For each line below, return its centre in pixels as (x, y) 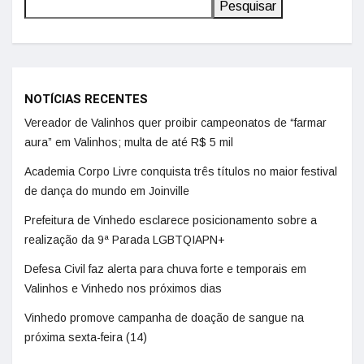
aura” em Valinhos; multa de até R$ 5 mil (129, 142)
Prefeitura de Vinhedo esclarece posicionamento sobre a (171, 220)
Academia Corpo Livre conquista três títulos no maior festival (181, 171)
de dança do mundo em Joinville (107, 191)
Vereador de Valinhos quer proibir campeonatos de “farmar (175, 123)
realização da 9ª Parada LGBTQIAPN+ (125, 240)
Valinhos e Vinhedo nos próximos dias (123, 288)
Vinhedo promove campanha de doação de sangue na (164, 318)
